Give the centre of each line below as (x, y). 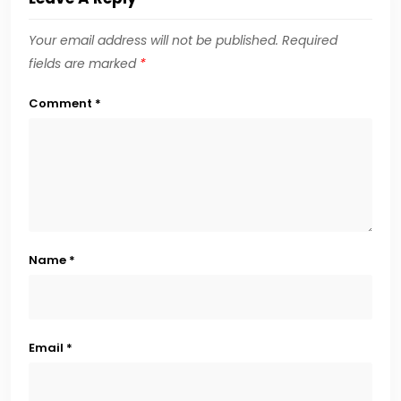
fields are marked (84, 64)
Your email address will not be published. (154, 41)
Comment (62, 104)
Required (310, 41)
